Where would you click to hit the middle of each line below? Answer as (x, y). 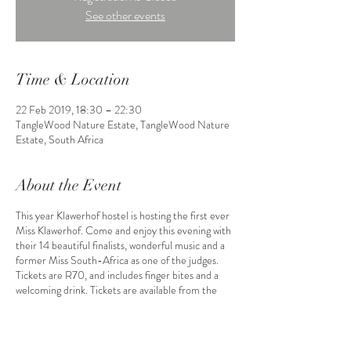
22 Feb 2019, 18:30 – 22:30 (79, 110)
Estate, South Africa (60, 139)
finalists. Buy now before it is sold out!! (98, 305)
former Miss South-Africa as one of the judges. (117, 260)
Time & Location (73, 80)
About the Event (69, 185)
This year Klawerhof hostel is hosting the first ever (123, 215)
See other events (125, 15)
